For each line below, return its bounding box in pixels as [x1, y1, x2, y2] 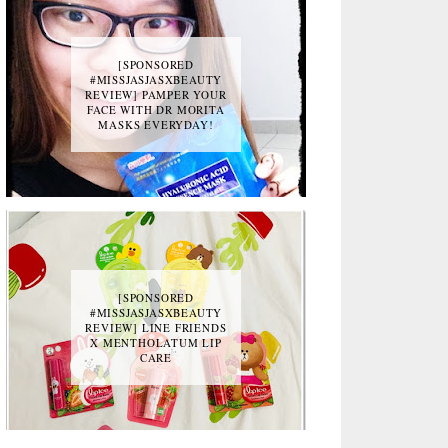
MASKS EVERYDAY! [98, 117, 214, 132]
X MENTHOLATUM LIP [90, 335, 222, 350]
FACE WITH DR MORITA [87, 102, 225, 117]
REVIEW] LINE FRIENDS [85, 320, 227, 335]
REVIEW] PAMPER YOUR [85, 87, 227, 102]
